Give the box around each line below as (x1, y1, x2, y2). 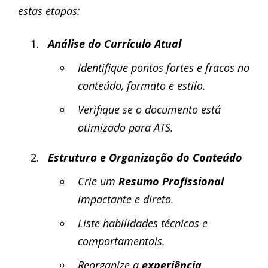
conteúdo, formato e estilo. (78, 78, 206, 93)
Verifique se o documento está (78, 102, 221, 117)
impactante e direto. (78, 192, 174, 206)
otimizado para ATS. (78, 120, 173, 135)
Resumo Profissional (118, 174, 224, 188)
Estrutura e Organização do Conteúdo (48, 150, 242, 165)
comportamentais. (78, 234, 165, 248)
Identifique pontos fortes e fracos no (78, 60, 249, 75)
